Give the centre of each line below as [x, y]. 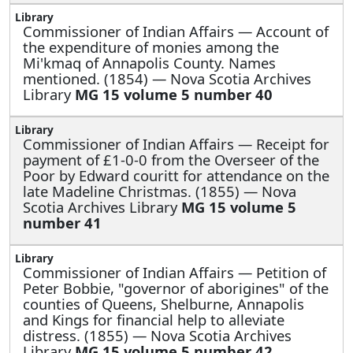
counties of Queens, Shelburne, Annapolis [163, 303]
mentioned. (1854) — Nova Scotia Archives [167, 78]
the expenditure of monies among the [151, 46]
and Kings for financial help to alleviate [154, 319]
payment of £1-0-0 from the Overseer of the [171, 159]
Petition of [291, 272]
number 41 [62, 222]
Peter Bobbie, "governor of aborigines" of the [176, 288]
